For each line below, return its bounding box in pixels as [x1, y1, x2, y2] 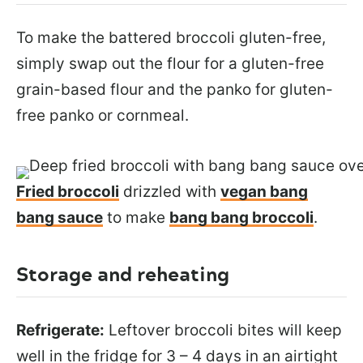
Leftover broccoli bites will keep [105, 320, 342, 340]
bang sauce [16, 207, 103, 227]
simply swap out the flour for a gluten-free [16, 53, 324, 73]
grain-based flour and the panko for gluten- [16, 79, 333, 99]
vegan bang [220, 181, 308, 201]
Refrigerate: [16, 320, 105, 340]
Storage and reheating [16, 257, 229, 289]
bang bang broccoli [169, 207, 314, 227]
